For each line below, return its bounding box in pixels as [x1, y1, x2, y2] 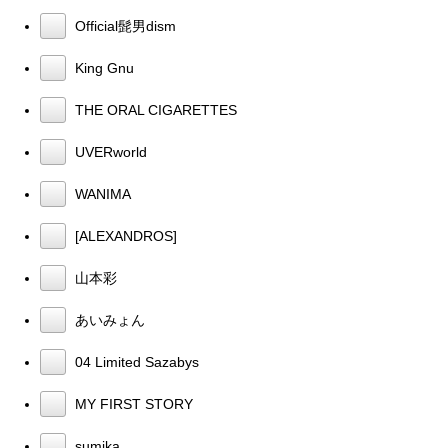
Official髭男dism [71, 17, 176, 34]
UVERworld [71, 143, 147, 160]
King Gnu [71, 59, 134, 76]
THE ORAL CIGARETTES [71, 101, 237, 118]
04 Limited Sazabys [71, 353, 199, 370]
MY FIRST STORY [71, 395, 193, 412]
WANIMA [71, 185, 131, 202]
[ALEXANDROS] [71, 227, 177, 244]
